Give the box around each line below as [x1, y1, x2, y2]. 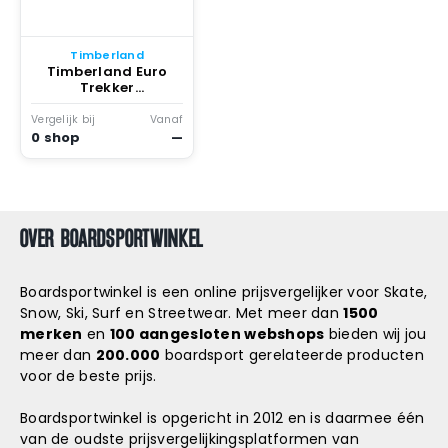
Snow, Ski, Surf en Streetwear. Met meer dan [20, 303, 344, 323]
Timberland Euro [46, 62, 168, 82]
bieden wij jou [324, 324, 427, 344]
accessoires [35, 8, 122, 29]
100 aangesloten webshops [109, 324, 325, 344]
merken [20, 324, 83, 344]
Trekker [79, 78, 135, 98]
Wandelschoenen [44, 94, 170, 114]
